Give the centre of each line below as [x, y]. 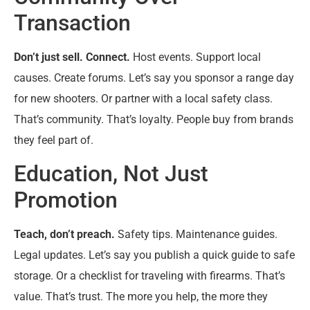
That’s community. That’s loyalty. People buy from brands [154, 120]
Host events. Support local [195, 57]
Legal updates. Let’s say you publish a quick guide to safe [154, 255]
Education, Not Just [111, 174]
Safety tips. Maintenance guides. [196, 235]
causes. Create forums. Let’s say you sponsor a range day [154, 78]
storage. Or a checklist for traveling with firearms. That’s [149, 276]
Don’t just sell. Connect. [72, 57]
